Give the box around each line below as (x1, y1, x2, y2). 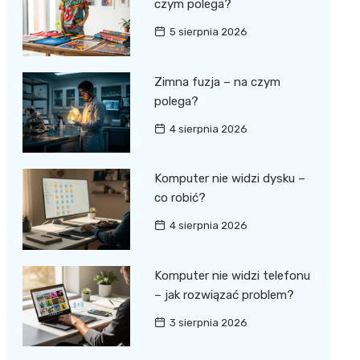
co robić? (153, 190, 206, 206)
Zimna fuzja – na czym (153, 74, 280, 89)
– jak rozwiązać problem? (153, 287, 294, 302)
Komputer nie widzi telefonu (153, 268, 310, 283)
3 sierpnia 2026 (169, 316, 247, 329)
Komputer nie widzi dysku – (153, 171, 305, 186)
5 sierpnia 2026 (169, 26, 247, 39)
